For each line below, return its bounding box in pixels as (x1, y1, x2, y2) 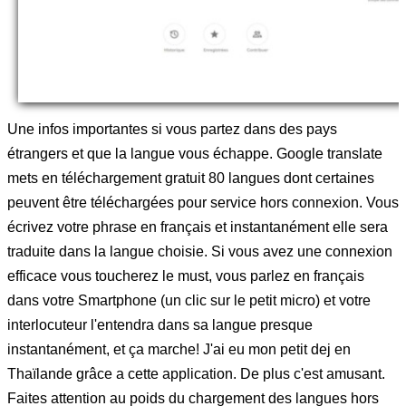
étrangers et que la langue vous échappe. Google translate (7, 145, 382, 161)
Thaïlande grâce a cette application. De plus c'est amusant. (7, 365, 385, 382)
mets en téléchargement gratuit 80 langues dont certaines (7, 169, 374, 186)
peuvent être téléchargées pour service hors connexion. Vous (7, 194, 399, 210)
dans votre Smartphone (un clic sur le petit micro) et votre (7, 292, 371, 308)
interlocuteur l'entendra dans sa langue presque (7, 316, 313, 333)
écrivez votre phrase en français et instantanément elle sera (7, 218, 388, 235)
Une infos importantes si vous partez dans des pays (7, 121, 337, 137)
